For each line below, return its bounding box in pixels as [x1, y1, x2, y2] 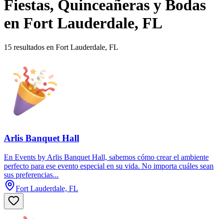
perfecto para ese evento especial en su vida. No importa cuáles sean [4, 162, 214, 171]
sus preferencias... [4, 171, 59, 179]
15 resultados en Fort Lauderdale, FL [4, 43, 118, 51]
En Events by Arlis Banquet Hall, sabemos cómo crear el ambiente [4, 153, 209, 162]
